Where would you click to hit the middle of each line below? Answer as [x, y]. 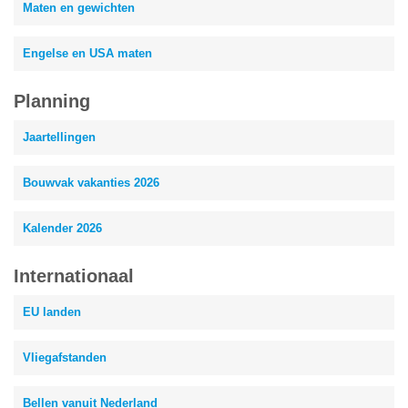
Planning [52, 101]
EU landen [52, 312]
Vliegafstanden [65, 357]
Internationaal [74, 276]
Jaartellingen [59, 137]
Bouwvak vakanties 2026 [91, 183]
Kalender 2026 [62, 228]
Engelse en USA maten [87, 53]
